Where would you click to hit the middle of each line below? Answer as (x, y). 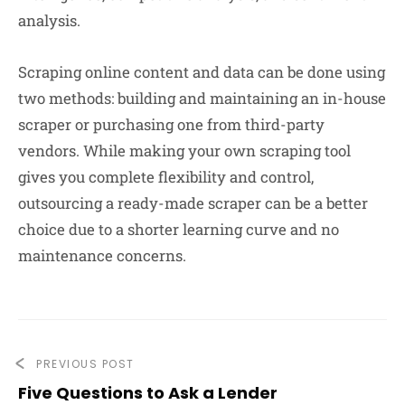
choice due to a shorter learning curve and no (179, 230)
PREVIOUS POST (85, 364)
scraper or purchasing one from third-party (171, 125)
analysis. (49, 20)
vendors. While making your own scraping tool (184, 151)
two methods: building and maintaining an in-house (202, 99)
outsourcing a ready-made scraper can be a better (193, 203)
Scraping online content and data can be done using (202, 72)
